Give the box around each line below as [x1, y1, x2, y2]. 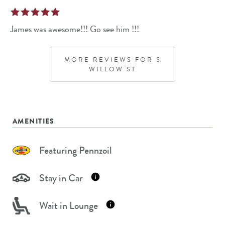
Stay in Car [39, 170, 83, 185]
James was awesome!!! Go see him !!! [10, 23, 139, 36]
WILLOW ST [89, 64, 136, 74]
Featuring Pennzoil [39, 143, 112, 158]
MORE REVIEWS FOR [64, 54, 156, 64]
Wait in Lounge [39, 198, 98, 213]
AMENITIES [13, 116, 55, 126]
